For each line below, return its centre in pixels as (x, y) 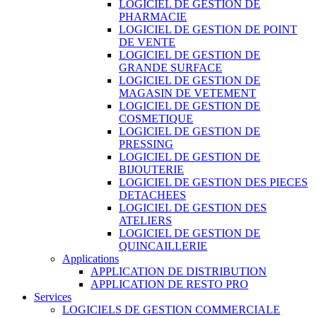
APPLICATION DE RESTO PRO (169, 284)
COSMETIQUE (156, 118)
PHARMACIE (153, 16)
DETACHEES (152, 195)
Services (53, 296)
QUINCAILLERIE (163, 246)
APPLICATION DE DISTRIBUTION (179, 271)
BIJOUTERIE (151, 169)
